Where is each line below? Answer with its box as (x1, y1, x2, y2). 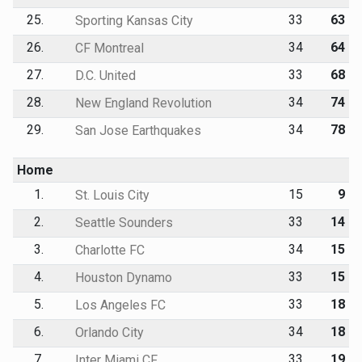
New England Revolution (71, 95, 212, 111)
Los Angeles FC (71, 297, 166, 313)
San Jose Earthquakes (71, 122, 201, 138)
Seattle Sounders (71, 214, 173, 230)
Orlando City (71, 324, 144, 340)
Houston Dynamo (71, 269, 172, 285)
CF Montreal (71, 40, 144, 56)
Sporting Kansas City (71, 12, 193, 28)
